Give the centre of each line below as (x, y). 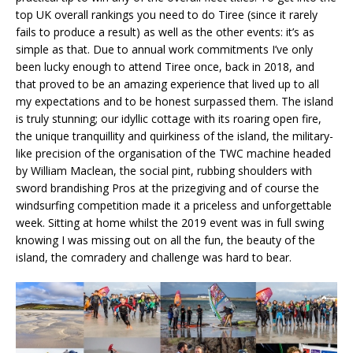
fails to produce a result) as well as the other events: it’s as (165, 32)
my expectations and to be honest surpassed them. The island (175, 101)
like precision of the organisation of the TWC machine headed (173, 153)
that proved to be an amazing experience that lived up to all (167, 84)
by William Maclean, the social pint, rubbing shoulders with (164, 170)
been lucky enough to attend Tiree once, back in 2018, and (165, 66)
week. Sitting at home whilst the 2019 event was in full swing (170, 222)
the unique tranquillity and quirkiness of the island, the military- (175, 136)
